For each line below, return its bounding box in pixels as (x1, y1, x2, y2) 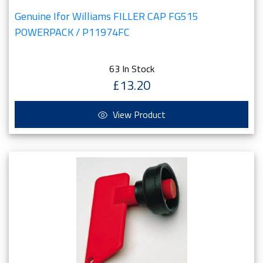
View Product (110, 107, 166, 122)
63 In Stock (109, 62, 154, 76)
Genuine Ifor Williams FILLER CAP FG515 (15, 8, 198, 24)
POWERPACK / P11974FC (15, 24, 130, 40)
